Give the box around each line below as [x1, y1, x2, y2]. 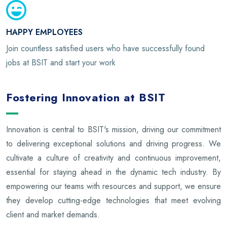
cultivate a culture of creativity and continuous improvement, [6, 152, 221, 164]
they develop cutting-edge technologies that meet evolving [6, 194, 221, 206]
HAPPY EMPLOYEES [6, 26, 83, 38]
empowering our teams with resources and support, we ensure [6, 180, 221, 192]
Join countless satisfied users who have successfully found [6, 42, 205, 54]
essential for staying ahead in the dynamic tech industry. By [6, 166, 221, 178]
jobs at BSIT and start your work [6, 56, 116, 68]
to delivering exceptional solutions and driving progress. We [6, 137, 221, 149]
